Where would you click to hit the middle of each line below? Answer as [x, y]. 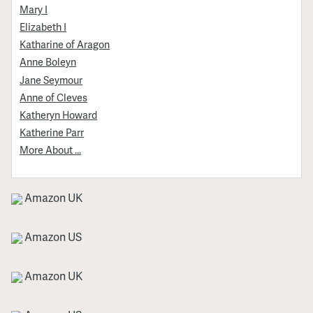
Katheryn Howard [59, 114]
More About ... [51, 149]
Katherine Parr [52, 132]
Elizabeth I [43, 27]
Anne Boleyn [48, 62]
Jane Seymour [51, 79]
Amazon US [52, 236]
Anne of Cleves [54, 97]
